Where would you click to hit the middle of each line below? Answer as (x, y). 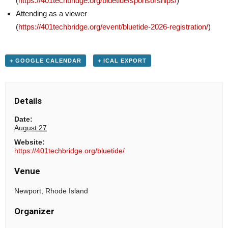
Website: (30, 142)
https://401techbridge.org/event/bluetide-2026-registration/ (113, 27)
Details (28, 101)
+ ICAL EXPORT (122, 61)
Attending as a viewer (51, 13)
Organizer (35, 211)
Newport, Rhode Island (51, 191)
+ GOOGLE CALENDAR (46, 61)
